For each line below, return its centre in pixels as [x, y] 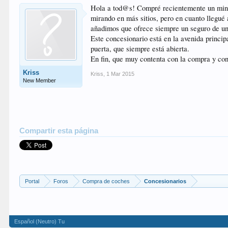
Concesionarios [165, 181]
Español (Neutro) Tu [40, 221]
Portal [32, 181]
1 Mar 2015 [121, 74]
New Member [40, 80]
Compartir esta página [59, 131]
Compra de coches [106, 181]
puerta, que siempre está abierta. [140, 49]
